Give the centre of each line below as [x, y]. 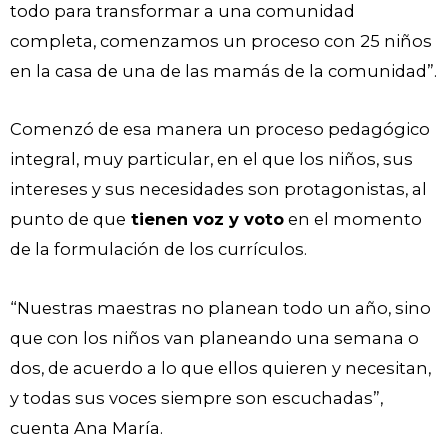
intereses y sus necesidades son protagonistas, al [218, 189]
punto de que [68, 219]
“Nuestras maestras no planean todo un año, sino [220, 308]
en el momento [353, 219]
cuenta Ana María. [88, 428]
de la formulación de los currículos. [158, 249]
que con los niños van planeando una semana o [214, 338]
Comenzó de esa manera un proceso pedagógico [220, 129]
